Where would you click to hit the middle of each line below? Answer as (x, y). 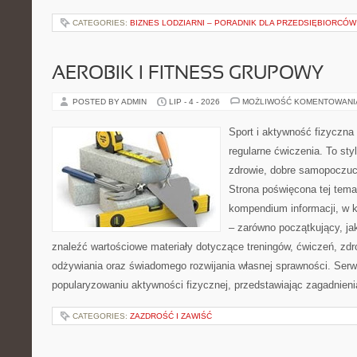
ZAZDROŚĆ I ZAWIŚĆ (171, 316)
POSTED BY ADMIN (111, 102)
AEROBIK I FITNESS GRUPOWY (188, 74)
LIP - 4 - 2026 (194, 102)
